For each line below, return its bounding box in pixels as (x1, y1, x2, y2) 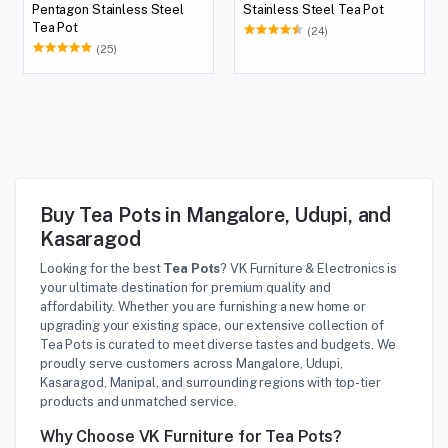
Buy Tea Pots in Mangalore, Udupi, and (40, 202, 392, 227)
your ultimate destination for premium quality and (40, 279, 331, 295)
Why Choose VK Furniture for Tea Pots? (40, 426, 343, 446)
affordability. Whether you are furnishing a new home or (40, 298, 366, 314)
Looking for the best (40, 260, 164, 276)
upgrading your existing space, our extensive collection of (40, 317, 384, 333)
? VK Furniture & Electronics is (220, 260, 398, 276)
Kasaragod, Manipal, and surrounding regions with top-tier (40, 374, 381, 390)
